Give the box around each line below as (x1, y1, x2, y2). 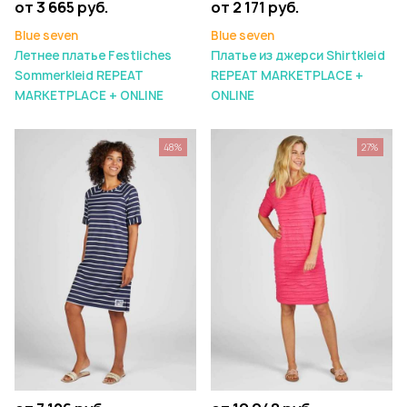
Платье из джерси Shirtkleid (211, 46, 385, 64)
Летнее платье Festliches (15, 46, 172, 64)
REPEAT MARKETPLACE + (211, 66, 363, 84)
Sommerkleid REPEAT (15, 66, 144, 84)
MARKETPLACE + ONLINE (15, 86, 164, 104)
